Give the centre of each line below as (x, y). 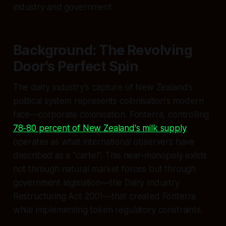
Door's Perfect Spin (76, 66)
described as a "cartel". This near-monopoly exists (110, 155)
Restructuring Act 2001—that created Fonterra (104, 196)
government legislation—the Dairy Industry (96, 182)
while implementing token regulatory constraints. (108, 210)
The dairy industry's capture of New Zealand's (103, 87)
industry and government (62, 7)
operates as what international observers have (104, 142)
